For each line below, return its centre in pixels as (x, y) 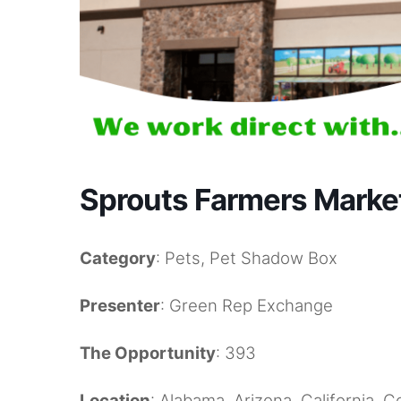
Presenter (120, 305)
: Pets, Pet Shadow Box (247, 258)
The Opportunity (148, 353)
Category (118, 258)
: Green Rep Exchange (247, 305)
